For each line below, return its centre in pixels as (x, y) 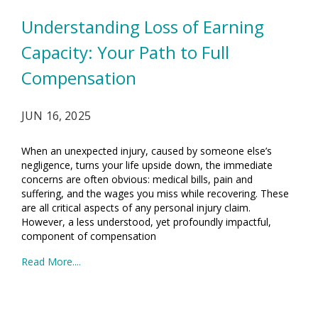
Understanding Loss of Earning (143, 27)
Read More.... (51, 262)
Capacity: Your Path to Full (125, 52)
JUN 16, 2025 (56, 116)
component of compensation (89, 236)
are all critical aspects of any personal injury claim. (136, 208)
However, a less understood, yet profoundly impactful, (146, 222)
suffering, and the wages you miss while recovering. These (155, 193)
